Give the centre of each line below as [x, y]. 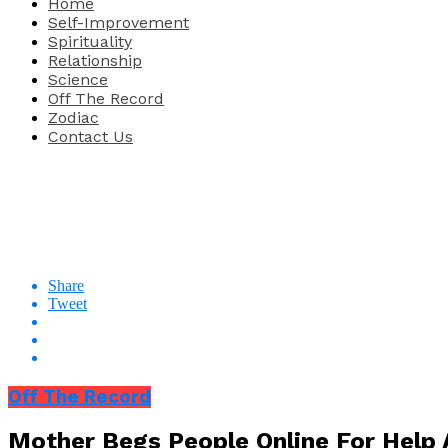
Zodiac [73, 117]
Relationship [95, 60]
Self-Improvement [118, 22]
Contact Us [90, 136]
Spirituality [90, 41]
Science [78, 79]
